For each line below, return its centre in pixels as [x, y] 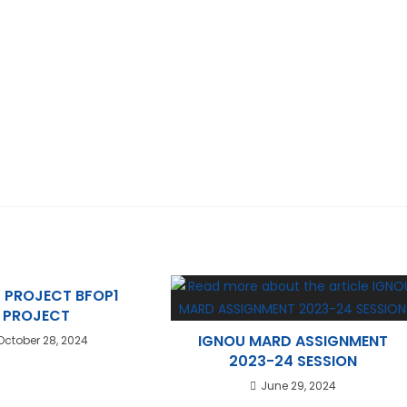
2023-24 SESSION [293, 361]
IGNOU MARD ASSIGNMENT [293, 341]
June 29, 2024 [298, 385]
